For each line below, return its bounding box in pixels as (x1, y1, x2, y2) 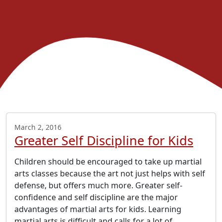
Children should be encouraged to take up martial (14, 156, 202, 167)
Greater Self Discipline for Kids (14, 132, 193, 149)
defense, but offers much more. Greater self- (14, 180, 182, 191)
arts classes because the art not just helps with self (14, 168, 205, 179)
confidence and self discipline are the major (14, 192, 178, 203)
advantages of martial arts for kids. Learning (14, 204, 181, 215)
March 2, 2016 (14, 122, 61, 132)
